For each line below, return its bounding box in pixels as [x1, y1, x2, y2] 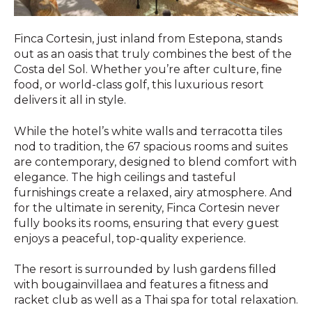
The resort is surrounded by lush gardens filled [14, 262, 276, 276]
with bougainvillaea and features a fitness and [14, 277, 269, 291]
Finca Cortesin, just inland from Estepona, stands [14, 32, 282, 46]
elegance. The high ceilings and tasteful [14, 170, 236, 184]
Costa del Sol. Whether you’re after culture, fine [14, 63, 282, 77]
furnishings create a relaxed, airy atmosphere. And [14, 185, 292, 199]
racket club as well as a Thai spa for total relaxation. [14, 292, 298, 306]
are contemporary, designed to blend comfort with [14, 155, 297, 169]
